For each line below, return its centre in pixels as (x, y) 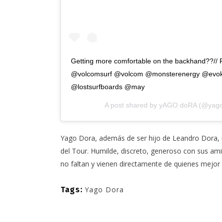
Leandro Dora (195, 138)
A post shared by (132, 105)
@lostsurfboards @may (108, 87)
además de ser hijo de (135, 138)
